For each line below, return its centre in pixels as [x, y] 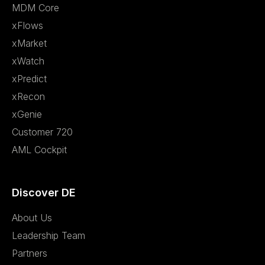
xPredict [29, 79]
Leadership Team [49, 236]
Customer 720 [42, 132]
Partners [30, 253]
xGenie [27, 114]
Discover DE [44, 193]
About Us [32, 218]
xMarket [29, 43]
